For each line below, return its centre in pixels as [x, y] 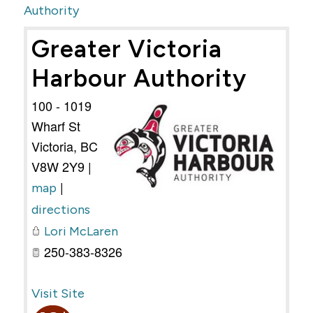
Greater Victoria [126, 49]
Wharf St [56, 125]
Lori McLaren [81, 231]
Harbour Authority [139, 78]
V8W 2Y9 [58, 166]
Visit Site [58, 293]
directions [60, 209]
